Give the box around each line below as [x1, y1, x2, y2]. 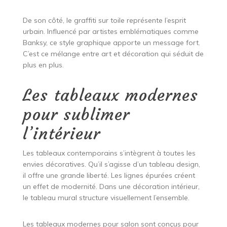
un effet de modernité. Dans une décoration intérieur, [22, 182, 200, 192]
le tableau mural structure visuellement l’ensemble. [22, 193, 190, 203]
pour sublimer [22, 104, 130, 125]
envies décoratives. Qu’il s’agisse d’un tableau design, [22, 160, 200, 169]
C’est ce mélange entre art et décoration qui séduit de [22, 49, 204, 59]
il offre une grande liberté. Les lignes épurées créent [22, 171, 195, 180]
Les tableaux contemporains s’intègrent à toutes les [22, 148, 196, 158]
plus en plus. [22, 60, 64, 70]
